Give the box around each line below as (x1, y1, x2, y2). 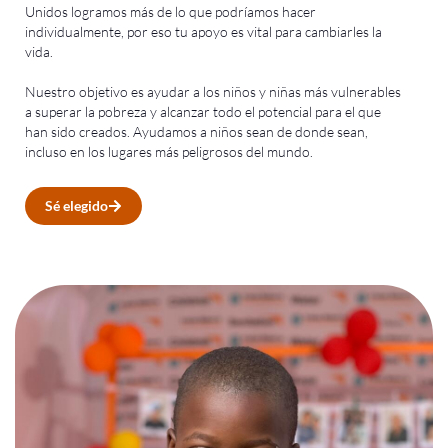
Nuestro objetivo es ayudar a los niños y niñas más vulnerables (25, 82, 401, 100)
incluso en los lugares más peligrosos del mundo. (25, 142, 313, 160)
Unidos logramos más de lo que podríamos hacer (25, 2, 316, 20)
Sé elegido (45, 196, 108, 214)
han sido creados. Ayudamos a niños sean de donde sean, (25, 122, 368, 140)
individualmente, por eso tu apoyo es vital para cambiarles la (25, 22, 382, 40)
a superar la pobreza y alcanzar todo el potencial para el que (25, 102, 381, 120)
